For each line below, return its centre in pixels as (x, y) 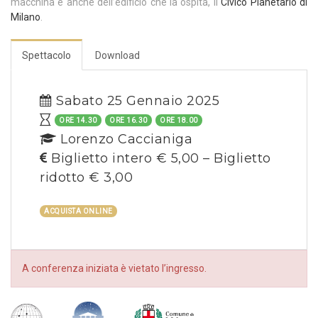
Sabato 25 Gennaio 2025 (136, 101)
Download (117, 56)
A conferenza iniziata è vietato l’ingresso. (114, 269)
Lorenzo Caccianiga (124, 139)
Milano (26, 17)
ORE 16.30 (128, 121)
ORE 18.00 (179, 121)
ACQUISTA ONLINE (78, 212)
